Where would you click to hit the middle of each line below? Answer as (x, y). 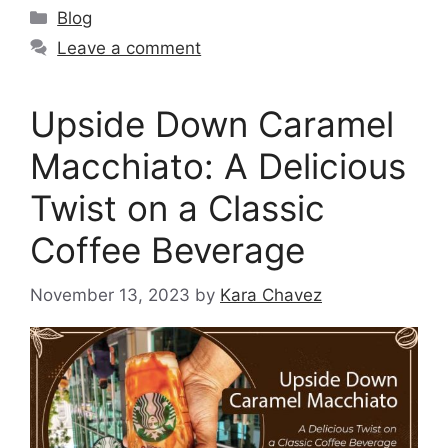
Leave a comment (129, 48)
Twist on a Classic (177, 208)
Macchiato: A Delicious (218, 166)
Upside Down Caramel (212, 124)
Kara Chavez (271, 294)
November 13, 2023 (110, 294)
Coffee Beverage (167, 250)
